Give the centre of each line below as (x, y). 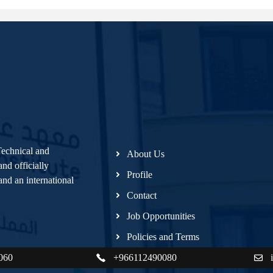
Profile (140, 174)
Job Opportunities (161, 216)
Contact (142, 195)
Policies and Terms (163, 236)
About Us (146, 154)
